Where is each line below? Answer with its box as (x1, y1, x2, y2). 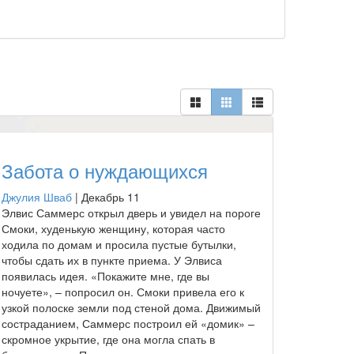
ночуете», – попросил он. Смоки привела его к (2, 283, 244, 299)
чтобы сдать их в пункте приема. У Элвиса (2, 251, 222, 268)
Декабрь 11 (81, 188, 140, 205)
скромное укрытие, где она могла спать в (2, 330, 215, 347)
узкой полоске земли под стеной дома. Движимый (2, 299, 261, 315)
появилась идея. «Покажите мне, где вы (2, 267, 209, 284)
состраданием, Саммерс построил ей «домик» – (2, 314, 254, 331)
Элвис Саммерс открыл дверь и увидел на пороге (2, 204, 261, 220)
